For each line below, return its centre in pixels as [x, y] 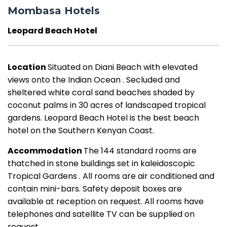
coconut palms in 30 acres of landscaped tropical [107, 105]
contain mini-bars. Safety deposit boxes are [95, 189]
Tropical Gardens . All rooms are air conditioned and [111, 176]
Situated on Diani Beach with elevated [123, 67]
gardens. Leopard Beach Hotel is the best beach [103, 118]
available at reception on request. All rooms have [106, 201]
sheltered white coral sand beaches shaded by [101, 92]
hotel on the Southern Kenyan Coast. [81, 130]
